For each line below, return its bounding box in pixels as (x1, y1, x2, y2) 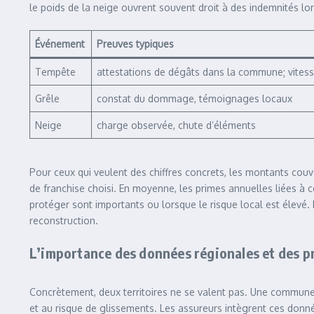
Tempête (35, 66, 76, 78)
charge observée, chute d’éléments (97, 119, 256, 131)
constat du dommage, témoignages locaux (97, 93, 292, 104)
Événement (35, 38, 85, 50)
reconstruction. (29, 214, 98, 226)
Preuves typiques (97, 38, 174, 50)
